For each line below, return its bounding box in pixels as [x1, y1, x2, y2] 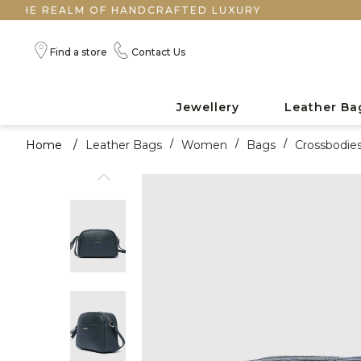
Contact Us [131, 45, 185, 58]
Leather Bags [85, 137, 162, 152]
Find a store [50, 45, 107, 58]
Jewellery [176, 99, 239, 114]
